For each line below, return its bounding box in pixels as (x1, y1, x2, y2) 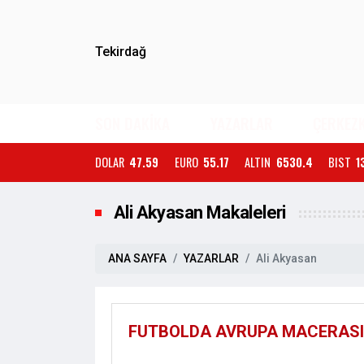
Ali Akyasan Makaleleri (114, 202, 286, 223)
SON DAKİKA (95, 111, 170, 135)
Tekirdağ (95, 44, 146, 59)
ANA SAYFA (108, 252, 167, 265)
